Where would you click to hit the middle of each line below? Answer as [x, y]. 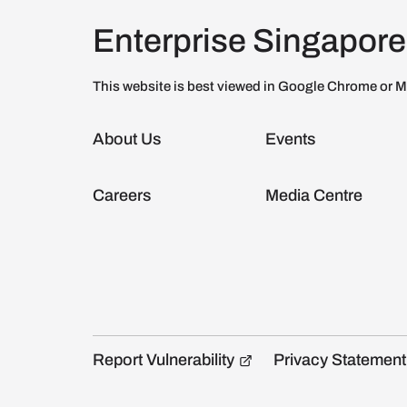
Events [290, 139]
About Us [127, 139]
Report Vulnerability [164, 359]
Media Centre [314, 195]
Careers [122, 195]
